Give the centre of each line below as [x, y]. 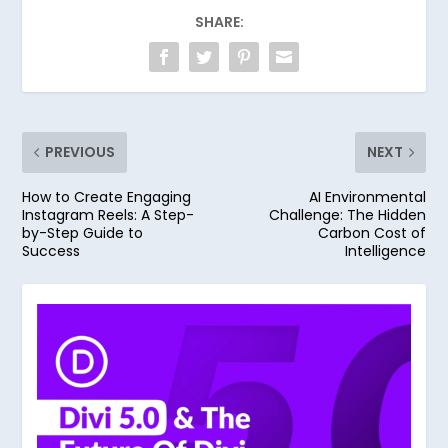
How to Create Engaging [107, 196]
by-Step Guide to [83, 232]
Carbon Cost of [371, 232]
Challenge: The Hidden [347, 214]
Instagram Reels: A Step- [108, 214]
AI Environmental [367, 196]
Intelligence [385, 250]
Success [51, 250]
